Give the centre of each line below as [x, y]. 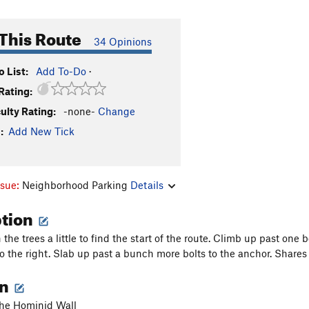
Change [117, 111]
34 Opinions [123, 41]
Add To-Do [61, 71]
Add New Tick [41, 131]
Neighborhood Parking [76, 185]
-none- [79, 111]
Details [147, 185]
